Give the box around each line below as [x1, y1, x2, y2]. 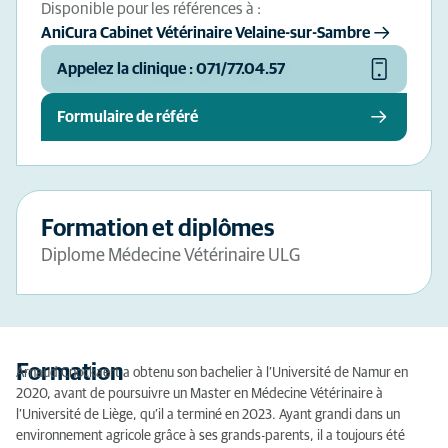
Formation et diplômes [41, 217, 275, 241]
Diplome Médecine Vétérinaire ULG [41, 247, 300, 265]
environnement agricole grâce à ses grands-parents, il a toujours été [16, 429, 405, 443]
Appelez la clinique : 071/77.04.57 [57, 61, 285, 77]
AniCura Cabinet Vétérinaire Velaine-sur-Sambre [41, 25, 370, 41]
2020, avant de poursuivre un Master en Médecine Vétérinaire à [16, 387, 383, 401]
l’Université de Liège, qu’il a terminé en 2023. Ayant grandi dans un [16, 408, 400, 422]
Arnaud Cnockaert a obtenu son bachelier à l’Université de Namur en [16, 366, 408, 380]
